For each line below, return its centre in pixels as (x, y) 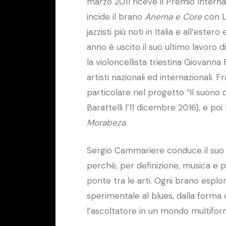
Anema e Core (173, 16)
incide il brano (116, 16)
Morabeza (106, 122)
